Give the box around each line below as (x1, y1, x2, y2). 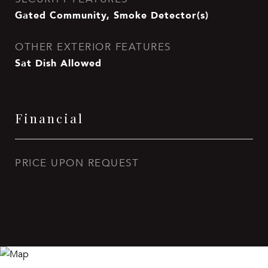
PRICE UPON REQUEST (15, 157, 139, 169)
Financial (15, 109, 84, 126)
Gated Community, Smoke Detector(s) (15, 7, 209, 23)
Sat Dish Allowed (15, 55, 102, 71)
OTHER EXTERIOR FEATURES (15, 41, 171, 53)
